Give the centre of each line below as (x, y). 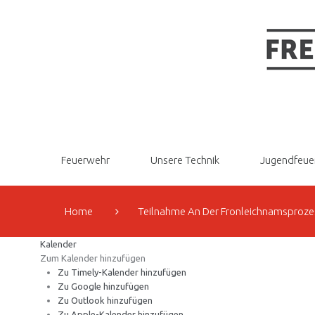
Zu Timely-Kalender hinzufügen (122, 272)
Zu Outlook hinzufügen (105, 300)
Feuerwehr (85, 160)
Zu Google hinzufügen (103, 286)
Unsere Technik (185, 160)
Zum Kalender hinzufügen (93, 258)
